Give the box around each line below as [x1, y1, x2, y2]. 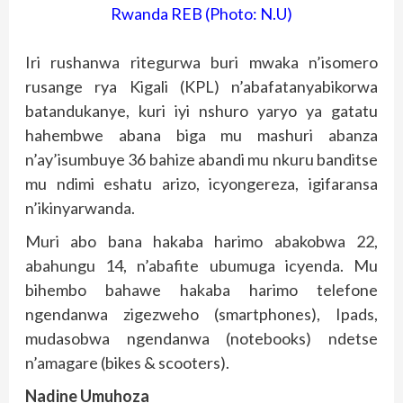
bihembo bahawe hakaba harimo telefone [25, 279, 378, 300]
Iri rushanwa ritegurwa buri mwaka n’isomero [25, 51, 378, 72]
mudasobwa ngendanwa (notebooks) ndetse [25, 327, 378, 348]
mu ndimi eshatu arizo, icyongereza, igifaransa [25, 173, 378, 193]
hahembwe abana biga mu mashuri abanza [25, 124, 378, 145]
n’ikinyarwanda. [25, 197, 135, 218]
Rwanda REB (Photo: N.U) [111, 3, 292, 23]
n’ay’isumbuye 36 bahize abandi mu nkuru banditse [25, 148, 378, 169]
